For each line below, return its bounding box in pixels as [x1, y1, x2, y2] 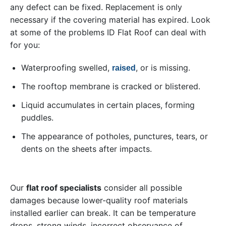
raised [112, 64, 136, 73]
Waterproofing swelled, [21, 63, 112, 73]
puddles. [21, 112, 53, 123]
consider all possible [101, 183, 182, 193]
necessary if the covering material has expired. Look [10, 15, 210, 25]
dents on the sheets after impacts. [21, 144, 152, 154]
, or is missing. [136, 63, 190, 73]
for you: [10, 40, 40, 50]
